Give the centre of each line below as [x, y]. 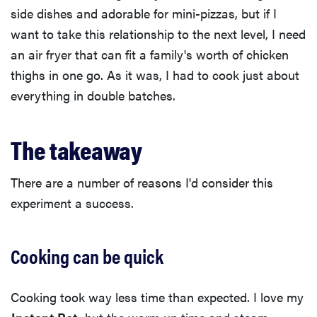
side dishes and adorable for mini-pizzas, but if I [144, 13]
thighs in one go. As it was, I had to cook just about [155, 75]
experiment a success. [72, 203]
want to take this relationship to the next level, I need [158, 34]
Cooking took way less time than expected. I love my [157, 297]
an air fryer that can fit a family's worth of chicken [150, 54]
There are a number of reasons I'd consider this [142, 183]
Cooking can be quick [87, 256]
